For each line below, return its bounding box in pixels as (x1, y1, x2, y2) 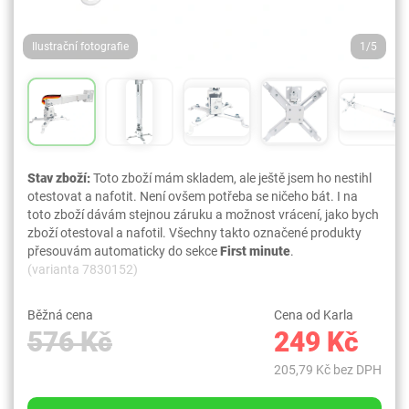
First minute (220, 244, 290, 258)
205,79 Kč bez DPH (274, 362, 382, 377)
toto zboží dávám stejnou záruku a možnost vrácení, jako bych (27, 207, 379, 222)
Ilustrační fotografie (32, 40, 129, 53)
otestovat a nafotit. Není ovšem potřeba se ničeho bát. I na (27, 189, 358, 204)
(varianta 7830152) (27, 262, 138, 277)
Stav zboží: (27, 171, 90, 185)
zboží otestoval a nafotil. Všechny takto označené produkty (27, 225, 362, 240)
